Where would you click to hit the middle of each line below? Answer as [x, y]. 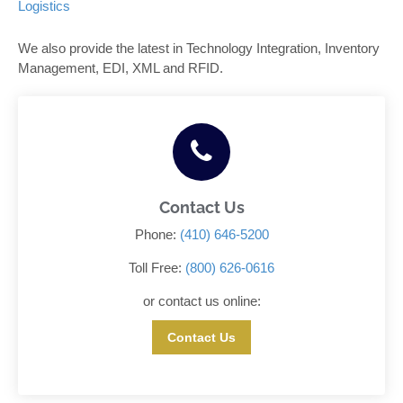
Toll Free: [157, 267]
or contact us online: [201, 300]
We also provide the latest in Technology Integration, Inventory [199, 48]
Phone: [157, 234]
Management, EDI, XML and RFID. [121, 67]
